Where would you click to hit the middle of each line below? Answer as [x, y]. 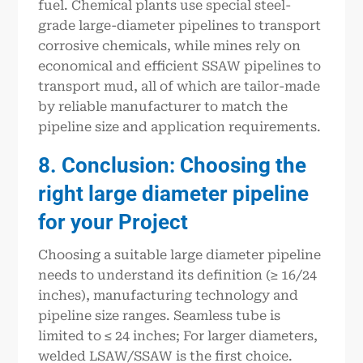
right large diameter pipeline [174, 194]
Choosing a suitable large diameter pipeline [180, 254]
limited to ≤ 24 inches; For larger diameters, [178, 335]
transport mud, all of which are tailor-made [179, 86]
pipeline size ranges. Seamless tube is [160, 315]
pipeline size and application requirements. [180, 126]
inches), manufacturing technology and [169, 295]
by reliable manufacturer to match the [163, 106]
